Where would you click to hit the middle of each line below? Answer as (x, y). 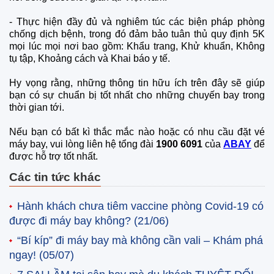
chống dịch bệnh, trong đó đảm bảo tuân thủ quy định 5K (137, 34)
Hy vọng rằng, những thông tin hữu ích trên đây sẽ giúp (137, 83)
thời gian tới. (38, 107)
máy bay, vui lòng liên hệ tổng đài (83, 144)
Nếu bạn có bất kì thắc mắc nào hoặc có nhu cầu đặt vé (137, 131)
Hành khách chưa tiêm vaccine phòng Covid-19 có (140, 206)
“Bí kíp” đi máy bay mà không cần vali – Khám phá (140, 240)
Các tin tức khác (55, 177)
